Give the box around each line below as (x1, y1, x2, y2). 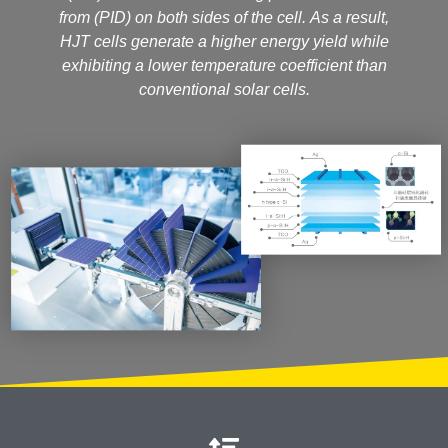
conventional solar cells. (138, 81, 310, 99)
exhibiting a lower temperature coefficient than (61, 57, 387, 75)
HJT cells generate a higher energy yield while (59, 33, 389, 51)
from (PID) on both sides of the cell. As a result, (59, 9, 389, 27)
